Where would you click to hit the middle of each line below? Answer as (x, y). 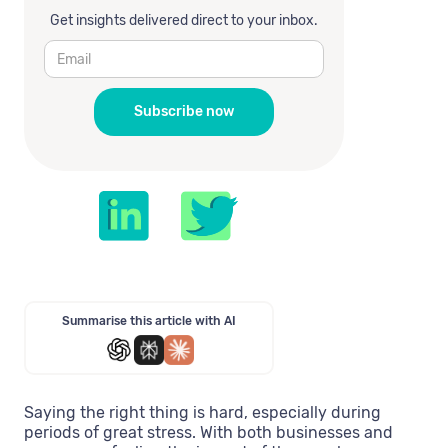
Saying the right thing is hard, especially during (202, 412)
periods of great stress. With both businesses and (208, 432)
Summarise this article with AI (149, 321)
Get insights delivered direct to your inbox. (184, 20)
